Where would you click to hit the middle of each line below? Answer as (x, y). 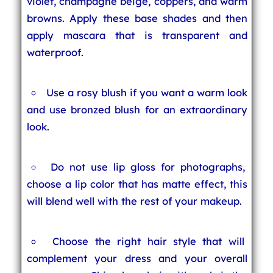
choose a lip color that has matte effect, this (137, 184)
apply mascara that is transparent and (137, 35)
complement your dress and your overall (137, 258)
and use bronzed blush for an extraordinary (137, 109)
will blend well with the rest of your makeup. (134, 201)
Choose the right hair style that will (148, 241)
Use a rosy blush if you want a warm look (147, 92)
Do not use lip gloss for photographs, (148, 167)
